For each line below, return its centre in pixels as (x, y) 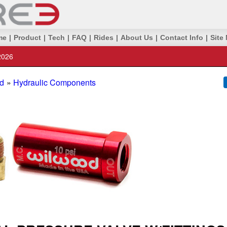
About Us (137, 37)
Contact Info (182, 37)
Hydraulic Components (54, 82)
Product (27, 37)
